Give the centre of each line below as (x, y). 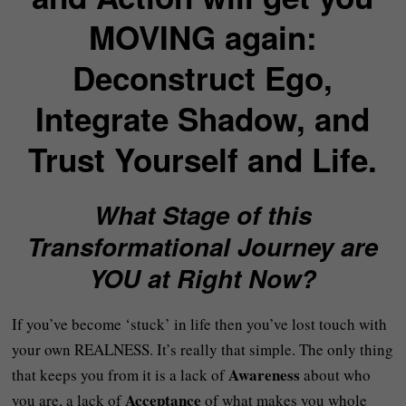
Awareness (266, 375)
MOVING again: (203, 37)
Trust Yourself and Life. (203, 159)
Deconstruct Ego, (203, 78)
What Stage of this (203, 214)
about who (338, 375)
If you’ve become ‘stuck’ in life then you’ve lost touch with (200, 324)
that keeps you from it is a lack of (121, 375)
